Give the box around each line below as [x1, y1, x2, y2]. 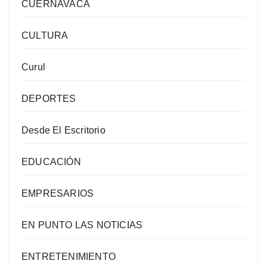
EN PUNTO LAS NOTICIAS [21, 220, 143, 231]
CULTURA [21, 30, 69, 41]
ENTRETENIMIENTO [21, 252, 116, 262]
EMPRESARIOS [21, 188, 94, 199]
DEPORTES [21, 94, 76, 104]
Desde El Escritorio [21, 125, 105, 136]
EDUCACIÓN [21, 157, 81, 167]
